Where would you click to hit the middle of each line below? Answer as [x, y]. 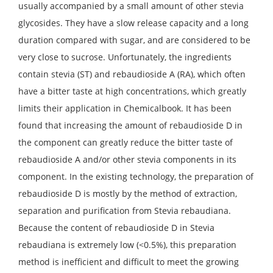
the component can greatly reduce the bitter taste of [126, 143]
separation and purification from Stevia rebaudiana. [125, 211]
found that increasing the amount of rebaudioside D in [130, 126]
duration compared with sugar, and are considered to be [134, 40]
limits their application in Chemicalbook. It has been [125, 108]
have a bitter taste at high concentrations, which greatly [132, 91]
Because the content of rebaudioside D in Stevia [116, 228]
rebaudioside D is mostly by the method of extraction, [128, 194]
